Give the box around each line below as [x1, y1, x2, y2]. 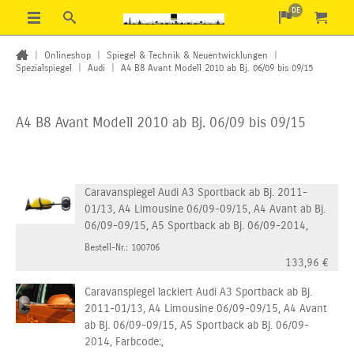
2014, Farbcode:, [85, 335, 164, 348]
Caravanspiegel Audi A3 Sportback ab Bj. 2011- [85, 186, 307, 199]
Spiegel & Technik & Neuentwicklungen [107, 50, 268, 61]
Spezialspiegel [16, 62, 72, 73]
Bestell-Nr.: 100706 [85, 242, 160, 253]
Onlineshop [44, 50, 91, 61]
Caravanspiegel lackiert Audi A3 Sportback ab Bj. [85, 285, 312, 299]
